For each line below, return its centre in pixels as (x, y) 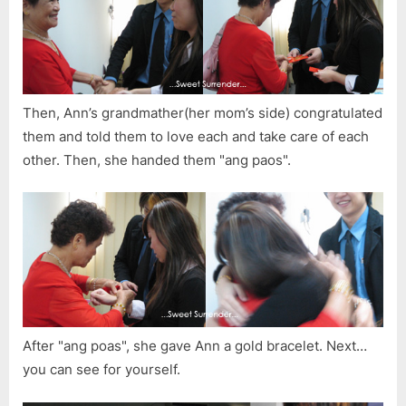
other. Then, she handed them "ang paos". (157, 159)
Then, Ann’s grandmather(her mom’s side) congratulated (203, 112)
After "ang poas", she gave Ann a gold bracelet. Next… (195, 346)
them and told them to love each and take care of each (196, 136)
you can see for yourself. (101, 370)
